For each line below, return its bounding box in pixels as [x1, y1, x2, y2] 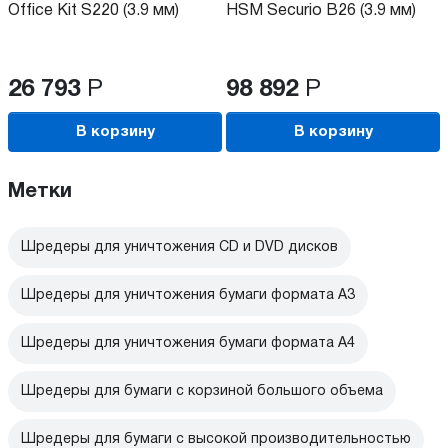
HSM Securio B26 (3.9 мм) [226, 4, 416, 19]
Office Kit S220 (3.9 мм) [8, 4, 179, 19]
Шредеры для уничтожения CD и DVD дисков [21, 241, 338, 255]
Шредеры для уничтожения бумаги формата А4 [21, 337, 355, 351]
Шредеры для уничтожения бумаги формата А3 [21, 289, 355, 303]
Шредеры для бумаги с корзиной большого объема [21, 385, 383, 399]
